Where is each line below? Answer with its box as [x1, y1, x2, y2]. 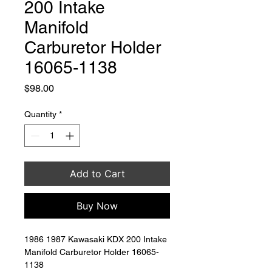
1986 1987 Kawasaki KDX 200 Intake [24, 234, 169, 244]
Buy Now [76, 199, 118, 212]
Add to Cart [69, 167, 125, 180]
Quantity [24, 109, 56, 119]
